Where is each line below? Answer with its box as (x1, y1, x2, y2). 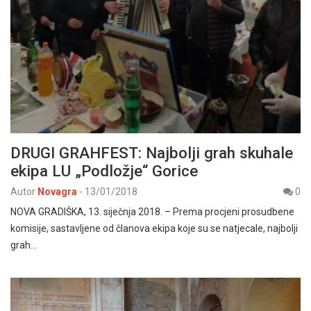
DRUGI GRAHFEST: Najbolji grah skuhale (10, 144, 293, 162)
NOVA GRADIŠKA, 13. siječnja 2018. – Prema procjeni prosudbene (10, 206, 294, 218)
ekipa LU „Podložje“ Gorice (10, 162, 198, 180)
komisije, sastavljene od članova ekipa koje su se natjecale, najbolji (10, 223, 298, 235)
